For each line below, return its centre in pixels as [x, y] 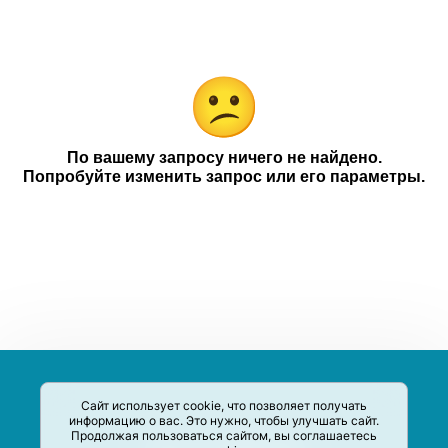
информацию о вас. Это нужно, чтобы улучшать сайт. [224, 420]
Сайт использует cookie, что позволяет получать [224, 405]
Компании [62, 51]
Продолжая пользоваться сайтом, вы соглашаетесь [224, 435]
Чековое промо [87, 96]
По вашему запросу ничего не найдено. [224, 157]
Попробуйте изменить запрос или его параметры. [224, 176]
